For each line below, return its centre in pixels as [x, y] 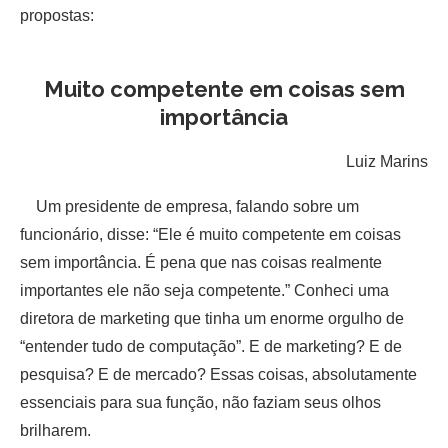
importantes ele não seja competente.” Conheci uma [204, 290]
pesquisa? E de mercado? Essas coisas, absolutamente [218, 374]
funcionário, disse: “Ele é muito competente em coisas [210, 234]
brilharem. [55, 430]
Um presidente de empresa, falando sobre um [189, 206]
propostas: [57, 15]
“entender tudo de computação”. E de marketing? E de [211, 346]
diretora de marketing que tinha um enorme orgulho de [212, 318]
